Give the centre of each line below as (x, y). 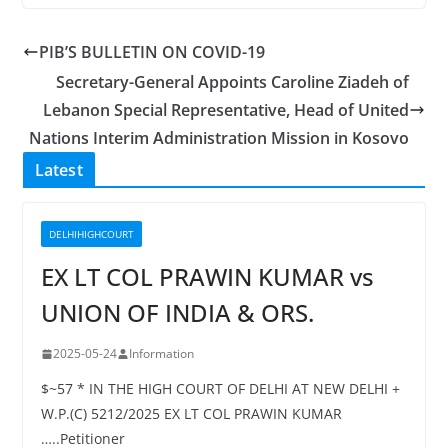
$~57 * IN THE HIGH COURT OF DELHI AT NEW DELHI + (220, 389)
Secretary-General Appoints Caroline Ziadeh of (233, 82)
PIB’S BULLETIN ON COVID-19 (151, 52)
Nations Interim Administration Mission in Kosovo (219, 138)
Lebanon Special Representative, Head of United (226, 110)
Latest (58, 170)
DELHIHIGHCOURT (91, 234)
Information (161, 354)
